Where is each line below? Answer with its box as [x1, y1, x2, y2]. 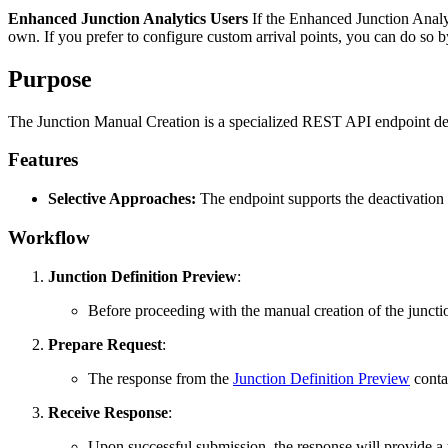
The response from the [88, 369, 233, 387]
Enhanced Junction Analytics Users [8, 9, 248, 27]
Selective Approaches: [48, 190, 196, 208]
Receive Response [48, 403, 168, 421]
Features [8, 149, 78, 171]
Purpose [8, 65, 92, 92]
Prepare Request [48, 335, 162, 353]
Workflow [8, 226, 90, 248]
